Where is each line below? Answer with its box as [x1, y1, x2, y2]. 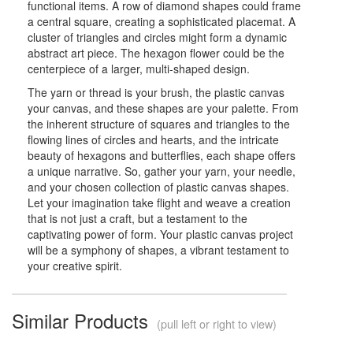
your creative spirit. [28, 257, 122, 273]
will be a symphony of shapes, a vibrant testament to [28, 241, 289, 258]
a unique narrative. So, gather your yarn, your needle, [28, 162, 295, 179]
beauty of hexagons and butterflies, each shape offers [28, 147, 295, 163]
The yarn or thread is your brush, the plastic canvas [28, 84, 284, 100]
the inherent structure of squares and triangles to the [28, 115, 290, 132]
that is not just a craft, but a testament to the [28, 210, 247, 226]
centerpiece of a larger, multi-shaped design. [28, 60, 250, 76]
